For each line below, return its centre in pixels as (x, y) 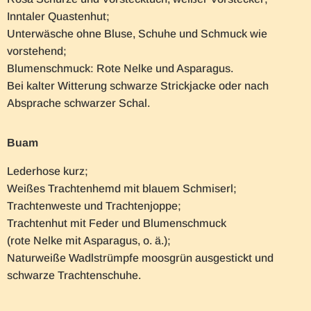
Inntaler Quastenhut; (58, 17)
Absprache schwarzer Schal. (78, 103)
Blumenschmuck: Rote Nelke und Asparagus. (120, 69)
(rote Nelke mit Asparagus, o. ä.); (89, 241)
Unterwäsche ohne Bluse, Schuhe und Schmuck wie (137, 34)
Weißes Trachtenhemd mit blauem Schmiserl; (122, 189)
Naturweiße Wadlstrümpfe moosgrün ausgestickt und (140, 258)
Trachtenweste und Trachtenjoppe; (94, 206)
